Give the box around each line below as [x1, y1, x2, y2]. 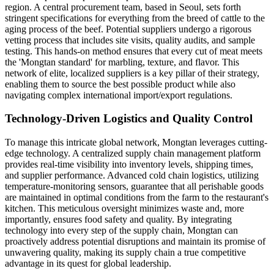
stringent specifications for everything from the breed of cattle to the [5, 12, 265, 23]
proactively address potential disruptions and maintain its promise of [5, 236, 265, 247]
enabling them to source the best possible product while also [5, 78, 235, 89]
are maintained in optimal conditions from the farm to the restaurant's [5, 192, 268, 203]
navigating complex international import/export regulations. [5, 89, 232, 100]
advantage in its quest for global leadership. [5, 258, 171, 269]
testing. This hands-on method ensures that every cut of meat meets [5, 45, 262, 56]
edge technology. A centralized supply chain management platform [5, 148, 261, 159]
